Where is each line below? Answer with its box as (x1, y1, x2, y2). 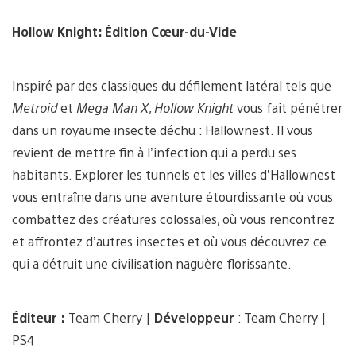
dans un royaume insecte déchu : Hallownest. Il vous (12, 121, 313, 138)
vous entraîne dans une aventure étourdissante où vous (12, 188, 333, 205)
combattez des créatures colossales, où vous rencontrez (12, 210, 335, 227)
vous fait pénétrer (234, 99, 342, 116)
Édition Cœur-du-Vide (105, 22, 237, 40)
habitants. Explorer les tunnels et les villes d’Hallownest (12, 165, 335, 183)
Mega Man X (76, 99, 149, 116)
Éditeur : (12, 308, 65, 326)
